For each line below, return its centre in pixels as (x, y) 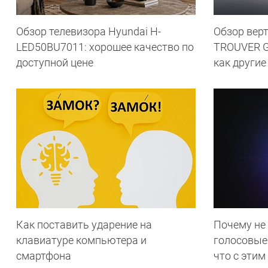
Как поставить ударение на (84, 224)
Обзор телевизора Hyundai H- (89, 31)
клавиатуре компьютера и (81, 240)
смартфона (44, 255)
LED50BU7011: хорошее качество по (105, 47)
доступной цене (55, 62)
